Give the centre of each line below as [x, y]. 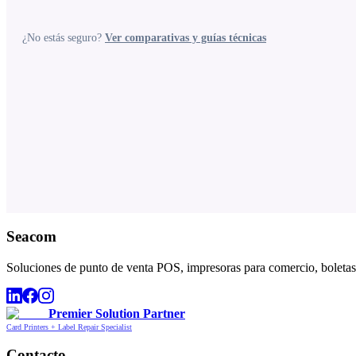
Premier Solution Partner [117, 313]
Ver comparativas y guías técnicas [186, 38]
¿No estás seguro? [64, 38]
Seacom [31, 237]
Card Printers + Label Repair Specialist [69, 327]
